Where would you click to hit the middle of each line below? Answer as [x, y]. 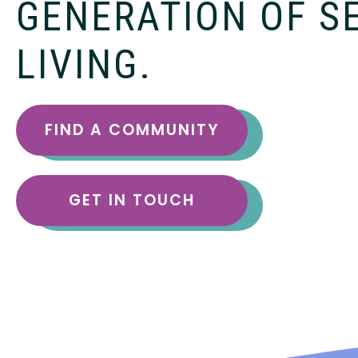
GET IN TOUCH [132, 201]
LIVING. [84, 65]
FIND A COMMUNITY [132, 130]
